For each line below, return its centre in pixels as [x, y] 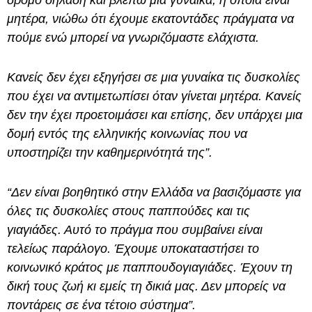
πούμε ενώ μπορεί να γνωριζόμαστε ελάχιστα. [133, 38]
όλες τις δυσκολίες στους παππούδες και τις [128, 211]
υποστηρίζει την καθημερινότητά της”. [110, 153]
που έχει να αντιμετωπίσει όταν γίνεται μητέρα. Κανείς [154, 96]
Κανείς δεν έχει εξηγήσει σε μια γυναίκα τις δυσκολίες [154, 78]
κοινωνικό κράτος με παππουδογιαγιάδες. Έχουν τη [150, 268]
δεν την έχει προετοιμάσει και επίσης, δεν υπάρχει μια [155, 115]
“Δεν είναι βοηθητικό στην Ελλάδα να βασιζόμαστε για [154, 193]
